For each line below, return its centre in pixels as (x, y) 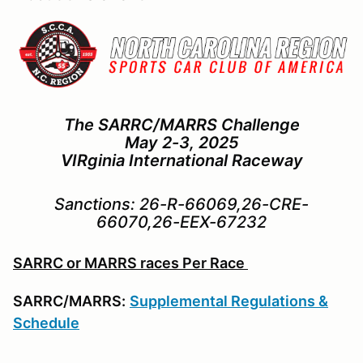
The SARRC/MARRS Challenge (181, 125)
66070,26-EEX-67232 (181, 222)
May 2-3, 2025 (181, 143)
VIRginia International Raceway (181, 161)
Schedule (46, 323)
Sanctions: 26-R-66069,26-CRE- (181, 205)
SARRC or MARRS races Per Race (130, 263)
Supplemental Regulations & (229, 301)
